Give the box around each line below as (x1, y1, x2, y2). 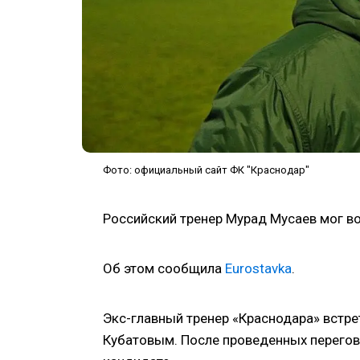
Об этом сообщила (103, 260, 225, 277)
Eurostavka (225, 260, 292, 277)
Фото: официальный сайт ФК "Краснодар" (103, 164, 309, 177)
